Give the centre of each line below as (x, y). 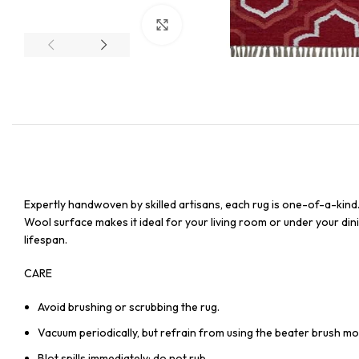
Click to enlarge (220, 25)
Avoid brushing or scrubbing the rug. (129, 307)
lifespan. (46, 240)
